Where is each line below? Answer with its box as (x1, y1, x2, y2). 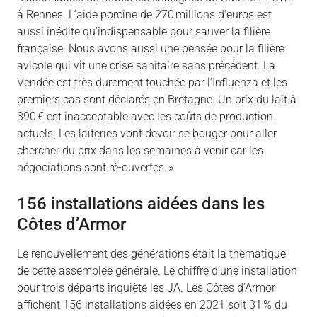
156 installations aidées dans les (17, 192, 265, 214)
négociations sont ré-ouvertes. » (17, 160, 173, 174)
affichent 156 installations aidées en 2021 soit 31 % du (17, 297, 287, 311)
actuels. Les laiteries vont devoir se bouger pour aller (17, 126, 277, 140)
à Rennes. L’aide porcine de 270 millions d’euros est (17, 7, 272, 21)
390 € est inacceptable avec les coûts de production (17, 109, 273, 123)
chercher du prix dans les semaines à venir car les (17, 143, 263, 157)
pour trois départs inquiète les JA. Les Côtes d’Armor (17, 280, 275, 294)
